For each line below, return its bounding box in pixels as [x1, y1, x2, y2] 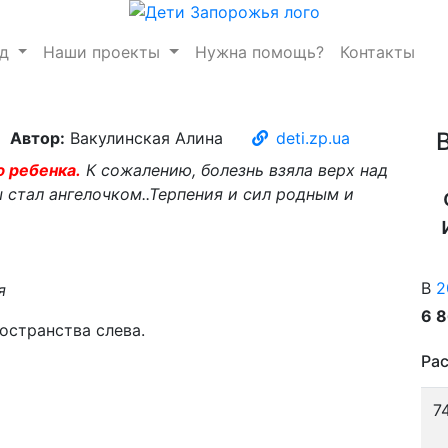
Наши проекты [43, 42, 166, 62]
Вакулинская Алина [65, 128, 223, 148]
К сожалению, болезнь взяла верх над [81, 160, 388, 180]
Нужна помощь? [195, 42, 325, 62]
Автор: [10, 128, 65, 148]
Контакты [340, 42, 416, 62]
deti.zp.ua [276, 128, 350, 148]
